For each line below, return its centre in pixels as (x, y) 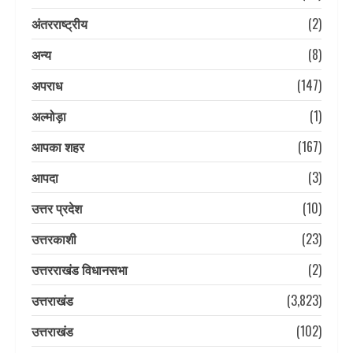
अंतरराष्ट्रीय (59, 23)
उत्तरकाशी (54, 238)
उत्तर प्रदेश (57, 208)
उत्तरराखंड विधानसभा (80, 269)
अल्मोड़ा (49, 115)
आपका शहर (58, 146)
